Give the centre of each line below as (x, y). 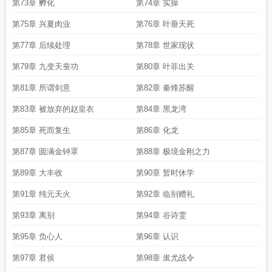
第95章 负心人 (37, 236)
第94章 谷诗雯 (161, 215)
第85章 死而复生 (41, 130)
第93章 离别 (33, 215)
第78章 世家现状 (165, 45)
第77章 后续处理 (41, 45)
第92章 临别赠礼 (165, 194)
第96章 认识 (157, 236)
